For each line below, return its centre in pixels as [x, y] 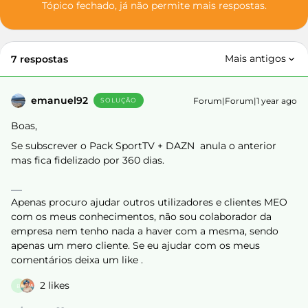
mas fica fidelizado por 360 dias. [88, 160]
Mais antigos [255, 58]
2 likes [55, 285]
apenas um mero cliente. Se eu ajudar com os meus [135, 245]
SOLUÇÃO [119, 100]
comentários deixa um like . [77, 260]
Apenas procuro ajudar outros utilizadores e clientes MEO [149, 202]
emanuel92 [59, 100]
